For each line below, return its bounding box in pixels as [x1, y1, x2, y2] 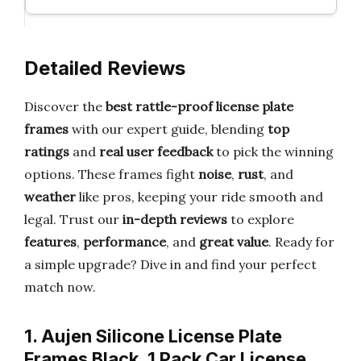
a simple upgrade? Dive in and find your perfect [24, 256, 317, 272]
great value [199, 234, 268, 250]
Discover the [24, 98, 106, 114]
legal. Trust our [24, 211, 122, 227]
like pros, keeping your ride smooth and [76, 189, 323, 205]
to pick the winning [213, 143, 334, 160]
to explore [227, 211, 294, 227]
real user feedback [99, 143, 213, 160]
